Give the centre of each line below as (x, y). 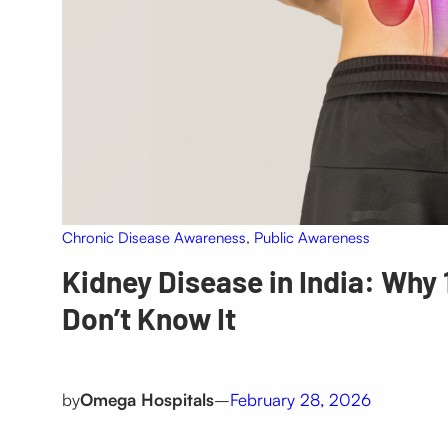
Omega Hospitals (146, 400)
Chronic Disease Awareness (153, 238)
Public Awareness (311, 238)
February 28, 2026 (300, 400)
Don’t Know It (148, 318)
